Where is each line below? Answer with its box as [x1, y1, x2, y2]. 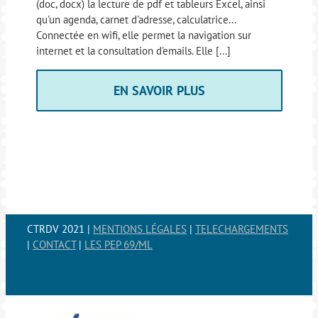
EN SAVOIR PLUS [113, 82, 205, 99]
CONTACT [33, 238, 76, 252]
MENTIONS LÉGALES [93, 222, 187, 236]
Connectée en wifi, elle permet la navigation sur [35, 28, 251, 43]
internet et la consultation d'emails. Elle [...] [35, 44, 231, 58]
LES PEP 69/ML [84, 238, 153, 252]
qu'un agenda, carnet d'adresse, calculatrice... [35, 13, 236, 27]
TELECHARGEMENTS [195, 222, 288, 236]
